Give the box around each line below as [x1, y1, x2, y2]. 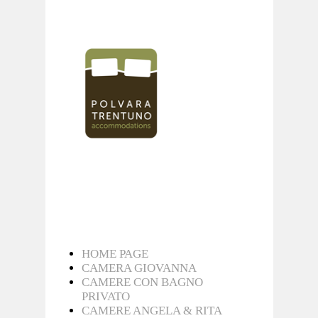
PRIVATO [82, 290, 130, 303]
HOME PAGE [82, 247, 148, 261]
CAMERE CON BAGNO [82, 275, 203, 289]
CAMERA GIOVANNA [82, 261, 197, 275]
